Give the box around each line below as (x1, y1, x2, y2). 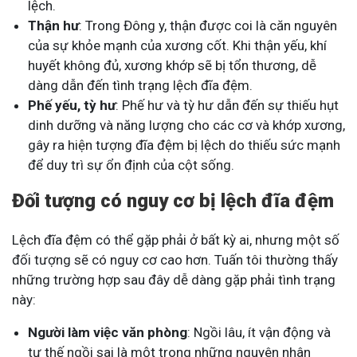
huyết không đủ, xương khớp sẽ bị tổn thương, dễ (28, 57, 316, 74)
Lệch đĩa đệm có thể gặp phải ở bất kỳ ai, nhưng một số (12, 232, 339, 249)
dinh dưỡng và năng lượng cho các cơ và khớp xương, (28, 117, 345, 134)
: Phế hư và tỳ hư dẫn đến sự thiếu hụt (116, 97, 339, 114)
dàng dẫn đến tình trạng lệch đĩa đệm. (28, 77, 253, 94)
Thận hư (28, 18, 79, 34)
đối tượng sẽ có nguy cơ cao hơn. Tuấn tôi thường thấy (12, 252, 338, 269)
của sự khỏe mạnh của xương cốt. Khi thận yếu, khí (28, 37, 327, 54)
